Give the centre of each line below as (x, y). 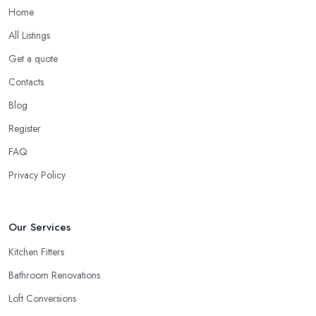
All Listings (29, 36)
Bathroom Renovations (54, 275)
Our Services (39, 227)
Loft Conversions (42, 299)
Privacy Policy (37, 175)
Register (25, 129)
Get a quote (33, 59)
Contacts (26, 82)
